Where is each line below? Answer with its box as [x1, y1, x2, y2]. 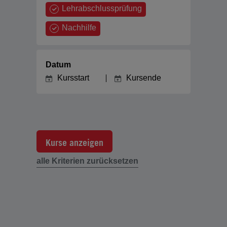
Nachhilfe [62, 23, 97, 32]
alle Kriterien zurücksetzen [36, 157, 138, 166]
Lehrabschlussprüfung [62, 4, 142, 13]
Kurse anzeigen [46, 137, 103, 148]
